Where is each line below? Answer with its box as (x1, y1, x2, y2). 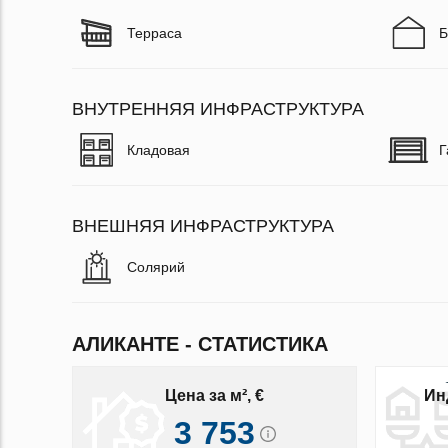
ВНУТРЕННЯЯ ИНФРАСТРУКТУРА (72, 98, 364, 119)
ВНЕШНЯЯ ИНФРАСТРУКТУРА (72, 215, 334, 236)
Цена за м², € (164, 387, 264, 405)
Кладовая (127, 141, 190, 158)
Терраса (127, 24, 182, 41)
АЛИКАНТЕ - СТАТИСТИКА (72, 332, 328, 355)
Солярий (127, 258, 185, 275)
